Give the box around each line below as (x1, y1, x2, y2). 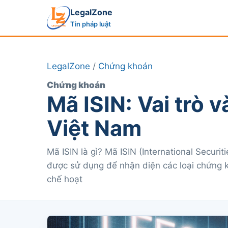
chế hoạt (47, 174, 82, 184)
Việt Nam (47, 115, 141, 141)
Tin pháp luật (70, 20, 111, 28)
